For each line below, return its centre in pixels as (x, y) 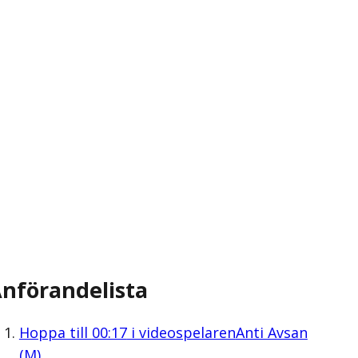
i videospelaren (181, 332)
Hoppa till (55, 332)
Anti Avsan (271, 332)
